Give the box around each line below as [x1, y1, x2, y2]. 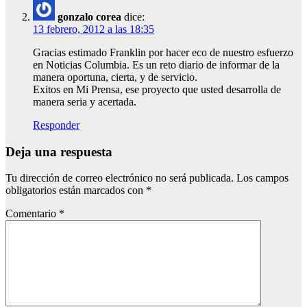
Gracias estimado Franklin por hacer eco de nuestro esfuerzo [33, 46, 293, 58]
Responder [33, 119, 79, 131]
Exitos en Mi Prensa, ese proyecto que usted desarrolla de [33, 83, 281, 95]
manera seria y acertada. [33, 95, 136, 108]
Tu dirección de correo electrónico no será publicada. [5, 172, 234, 184]
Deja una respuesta [5, 144, 112, 159]
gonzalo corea [58, 10, 121, 23]
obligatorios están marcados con [5, 184, 146, 197]
